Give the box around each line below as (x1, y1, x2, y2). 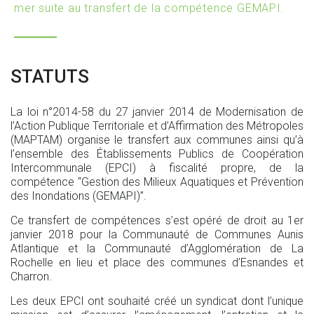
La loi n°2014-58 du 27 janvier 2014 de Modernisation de (11, 105, 303, 118)
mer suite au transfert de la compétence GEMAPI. (14, 1, 285, 15)
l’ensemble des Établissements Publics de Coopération (11, 147, 303, 161)
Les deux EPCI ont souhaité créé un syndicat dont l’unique (11, 294, 303, 308)
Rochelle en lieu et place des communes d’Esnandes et (11, 256, 303, 269)
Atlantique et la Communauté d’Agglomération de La (11, 242, 303, 255)
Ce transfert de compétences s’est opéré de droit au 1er (11, 214, 303, 227)
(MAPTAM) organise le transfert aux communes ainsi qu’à (11, 133, 303, 146)
